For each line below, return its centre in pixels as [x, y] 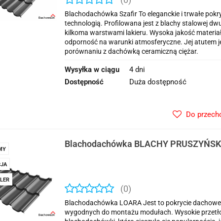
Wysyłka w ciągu [92, 70]
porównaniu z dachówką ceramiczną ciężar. [131, 51]
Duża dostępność [158, 82]
